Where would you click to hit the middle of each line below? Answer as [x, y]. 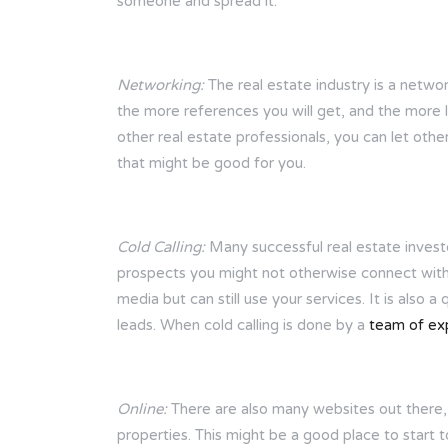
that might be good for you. [211, 162]
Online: [142, 408]
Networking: [160, 84]
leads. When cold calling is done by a [243, 324]
